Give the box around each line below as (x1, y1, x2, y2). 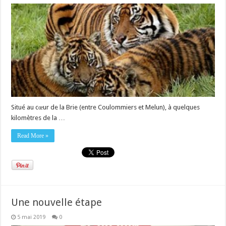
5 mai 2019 (17, 214, 46, 221)
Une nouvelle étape (11, 196, 102, 209)
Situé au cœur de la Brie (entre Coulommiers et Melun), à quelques (11, 103, 200, 111)
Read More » (17, 132, 49, 140)
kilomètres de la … (11, 114, 66, 122)
